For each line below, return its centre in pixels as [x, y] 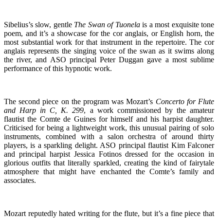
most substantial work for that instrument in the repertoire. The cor [109, 42]
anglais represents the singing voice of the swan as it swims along [109, 51]
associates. [20, 180]
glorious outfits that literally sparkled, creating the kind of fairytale [109, 163]
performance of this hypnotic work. [58, 68]
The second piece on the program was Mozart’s [80, 101]
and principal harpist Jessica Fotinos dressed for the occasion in [109, 154]
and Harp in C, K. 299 [44, 110]
